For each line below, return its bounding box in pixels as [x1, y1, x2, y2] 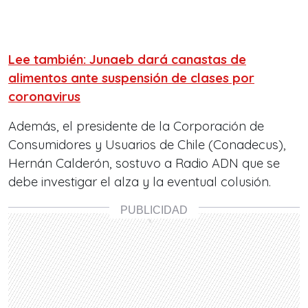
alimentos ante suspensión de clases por [8, 70, 254, 87]
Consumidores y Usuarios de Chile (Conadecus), [8, 137, 286, 153]
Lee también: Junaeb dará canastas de [8, 52, 246, 68]
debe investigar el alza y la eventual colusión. [8, 174, 271, 190]
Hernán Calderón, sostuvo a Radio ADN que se [8, 155, 280, 172]
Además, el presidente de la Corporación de [8, 118, 264, 135]
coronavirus [8, 89, 80, 105]
